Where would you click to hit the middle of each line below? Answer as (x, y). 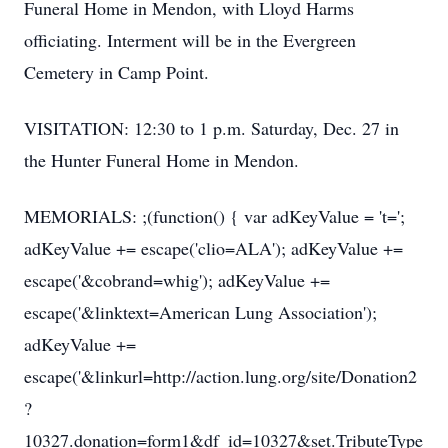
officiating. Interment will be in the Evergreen (190, 40)
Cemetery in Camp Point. (116, 72)
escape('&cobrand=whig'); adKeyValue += (177, 280)
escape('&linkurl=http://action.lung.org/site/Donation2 (220, 376)
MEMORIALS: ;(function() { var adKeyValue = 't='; (214, 216)
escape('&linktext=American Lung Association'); (200, 312)
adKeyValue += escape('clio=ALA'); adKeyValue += (213, 248)
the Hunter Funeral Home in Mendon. (161, 160)
